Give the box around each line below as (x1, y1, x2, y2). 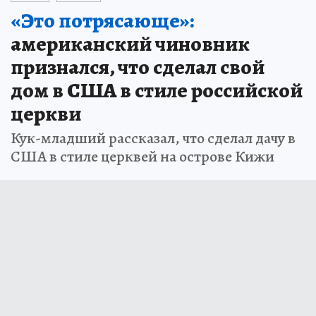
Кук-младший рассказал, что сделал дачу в (11, 128, 296, 150)
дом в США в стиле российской (11, 76, 303, 105)
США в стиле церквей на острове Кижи (11, 146, 274, 168)
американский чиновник (11, 30, 250, 59)
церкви (11, 99, 81, 128)
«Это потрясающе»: (11, 6, 194, 35)
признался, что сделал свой (11, 53, 265, 82)
